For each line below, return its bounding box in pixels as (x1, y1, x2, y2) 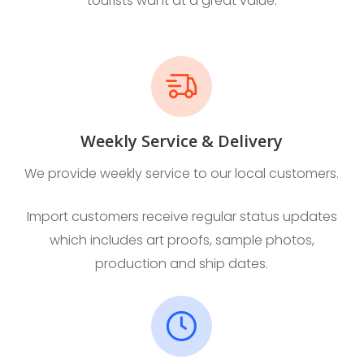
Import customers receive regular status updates (26, 206, 337, 226)
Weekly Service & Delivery (80, 129, 284, 152)
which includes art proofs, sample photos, (49, 230, 314, 249)
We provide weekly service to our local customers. (24, 163, 340, 183)
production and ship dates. (95, 253, 269, 273)
